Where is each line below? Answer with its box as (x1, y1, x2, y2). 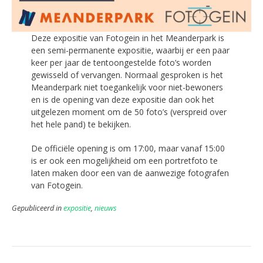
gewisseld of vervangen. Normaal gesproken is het (31, 69, 223, 81)
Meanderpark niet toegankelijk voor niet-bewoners (31, 82, 223, 93)
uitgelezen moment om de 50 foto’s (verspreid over (31, 106, 227, 118)
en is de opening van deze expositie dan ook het (31, 94, 214, 106)
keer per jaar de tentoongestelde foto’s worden (31, 57, 211, 69)
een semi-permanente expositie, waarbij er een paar (31, 45, 230, 56)
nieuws (95, 203, 116, 214)
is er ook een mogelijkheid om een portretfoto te (31, 155, 218, 167)
